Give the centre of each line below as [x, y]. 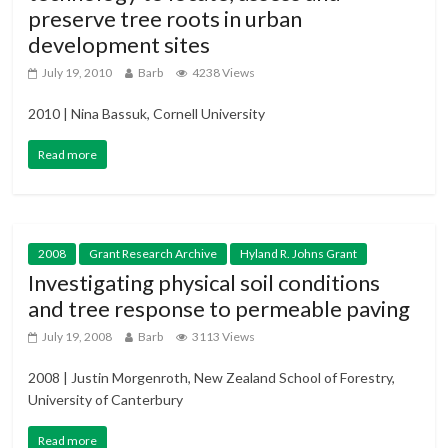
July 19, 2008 [77, 337]
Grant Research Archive [153, 254]
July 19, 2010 [77, 73]
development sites [119, 45]
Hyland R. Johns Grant [299, 254]
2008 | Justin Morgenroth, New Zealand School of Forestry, [212, 378]
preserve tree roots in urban [165, 19]
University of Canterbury [106, 400]
